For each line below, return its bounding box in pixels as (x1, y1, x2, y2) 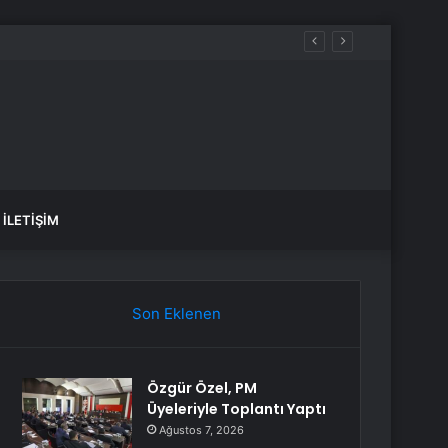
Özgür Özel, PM (147, 378, 258, 398)
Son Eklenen (131, 304, 221, 323)
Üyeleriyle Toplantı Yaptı (147, 399, 327, 419)
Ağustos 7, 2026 (159, 423, 245, 437)
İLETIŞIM (3, 212, 59, 228)
